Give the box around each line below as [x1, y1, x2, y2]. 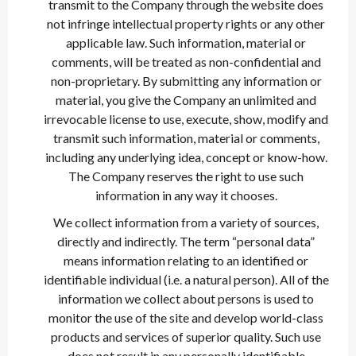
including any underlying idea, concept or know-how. [44, 149, 327, 164]
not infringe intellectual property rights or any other [47, 16, 325, 31]
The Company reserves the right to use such [68, 168, 304, 184]
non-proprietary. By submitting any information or [50, 73, 322, 88]
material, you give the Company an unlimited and [56, 92, 316, 107]
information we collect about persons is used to [58, 291, 314, 306]
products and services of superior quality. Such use [51, 329, 321, 344]
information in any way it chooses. [95, 188, 277, 203]
